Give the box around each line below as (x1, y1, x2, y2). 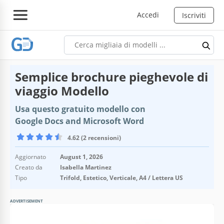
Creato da (15, 162, 42, 171)
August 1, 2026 (60, 152, 103, 161)
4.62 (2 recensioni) (67, 133, 121, 142)
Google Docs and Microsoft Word (15, 115, 144, 126)
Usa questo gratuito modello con (15, 103, 145, 114)
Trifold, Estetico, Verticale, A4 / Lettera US (60, 173, 183, 182)
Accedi (137, 9, 159, 19)
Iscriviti (182, 10, 206, 20)
